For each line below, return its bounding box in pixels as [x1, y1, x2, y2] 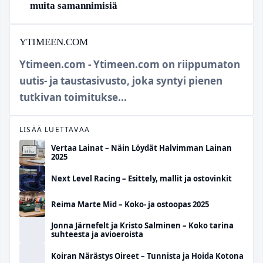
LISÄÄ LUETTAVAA [19, 124, 90, 135]
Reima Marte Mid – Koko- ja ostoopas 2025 [51, 198, 209, 210]
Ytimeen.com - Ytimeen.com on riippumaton [19, 58, 240, 72]
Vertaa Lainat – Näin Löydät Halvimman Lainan [51, 143, 232, 154]
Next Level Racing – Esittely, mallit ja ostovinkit [51, 173, 232, 184]
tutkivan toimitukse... [19, 90, 127, 104]
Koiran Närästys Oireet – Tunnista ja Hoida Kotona [51, 250, 244, 261]
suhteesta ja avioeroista [51, 229, 143, 240]
